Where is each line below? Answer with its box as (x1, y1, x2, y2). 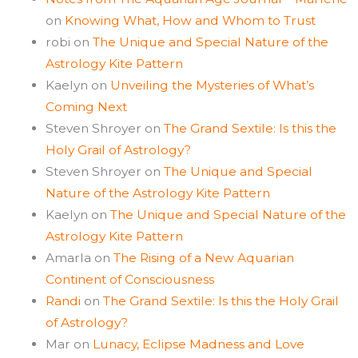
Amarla (45, 249, 91, 265)
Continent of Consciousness (45, 271, 214, 287)
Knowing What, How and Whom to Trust (64, 12, 316, 28)
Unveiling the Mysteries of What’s (109, 77, 314, 93)
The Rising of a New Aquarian (113, 249, 294, 265)
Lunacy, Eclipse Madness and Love (92, 336, 304, 352)
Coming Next (45, 98, 127, 114)
